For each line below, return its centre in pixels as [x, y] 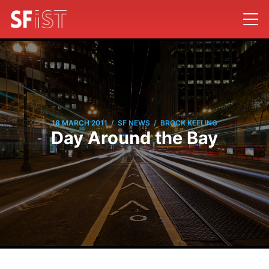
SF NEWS [134, 123]
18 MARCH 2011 [80, 123]
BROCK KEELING [189, 123]
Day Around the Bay [134, 138]
